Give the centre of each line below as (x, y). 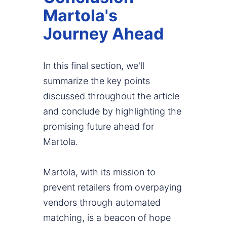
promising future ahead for (99, 127)
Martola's (80, 16)
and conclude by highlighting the (112, 111)
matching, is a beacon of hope (107, 218)
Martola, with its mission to (99, 172)
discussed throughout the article (111, 96)
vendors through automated (102, 203)
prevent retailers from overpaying (112, 187)
